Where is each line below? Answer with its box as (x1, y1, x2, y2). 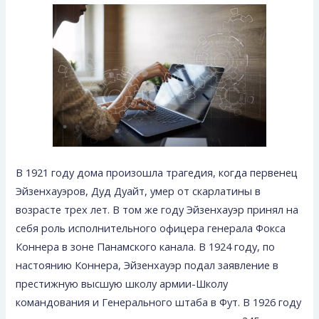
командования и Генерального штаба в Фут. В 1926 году (16, 295, 302, 310)
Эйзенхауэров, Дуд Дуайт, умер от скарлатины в (16, 184, 261, 199)
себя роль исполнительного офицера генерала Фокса (16, 221, 286, 236)
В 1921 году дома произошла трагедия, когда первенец (16, 165, 298, 180)
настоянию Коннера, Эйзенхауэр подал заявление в (16, 258, 279, 273)
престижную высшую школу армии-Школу (16, 276, 229, 291)
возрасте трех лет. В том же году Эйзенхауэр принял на (16, 202, 299, 217)
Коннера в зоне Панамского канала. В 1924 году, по (16, 239, 276, 254)
